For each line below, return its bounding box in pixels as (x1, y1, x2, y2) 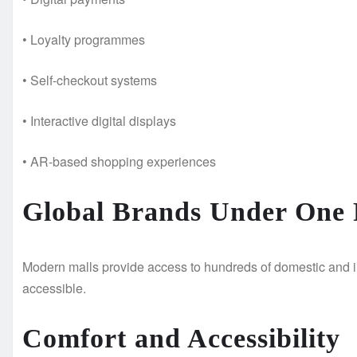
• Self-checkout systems (22, 71, 157, 90)
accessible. (22, 279, 86, 298)
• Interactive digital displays (22, 112, 176, 131)
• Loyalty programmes (22, 30, 145, 49)
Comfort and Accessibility (22, 324, 340, 354)
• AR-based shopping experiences (22, 152, 216, 171)
